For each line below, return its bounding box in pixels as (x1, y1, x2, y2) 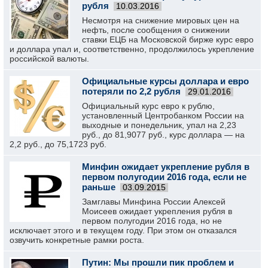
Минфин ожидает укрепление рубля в (82, 162, 249, 172)
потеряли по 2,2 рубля (82, 86, 181, 96)
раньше (82, 182, 115, 192)
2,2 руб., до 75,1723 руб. (10, 139, 106, 149)
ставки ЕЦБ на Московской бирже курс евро (82, 35, 254, 44)
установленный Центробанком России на (82, 111, 244, 120)
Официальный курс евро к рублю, (82, 101, 215, 111)
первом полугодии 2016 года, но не (82, 216, 222, 226)
